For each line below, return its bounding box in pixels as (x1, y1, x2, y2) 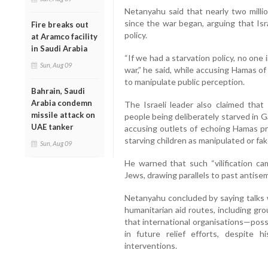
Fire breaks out (31, 19, 89, 29)
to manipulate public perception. (124, 77, 245, 87)
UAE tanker (31, 121, 74, 132)
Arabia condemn (31, 98, 92, 108)
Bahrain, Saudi (31, 86, 85, 96)
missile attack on (31, 109, 95, 120)
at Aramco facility (31, 31, 98, 41)
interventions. (124, 240, 177, 251)
